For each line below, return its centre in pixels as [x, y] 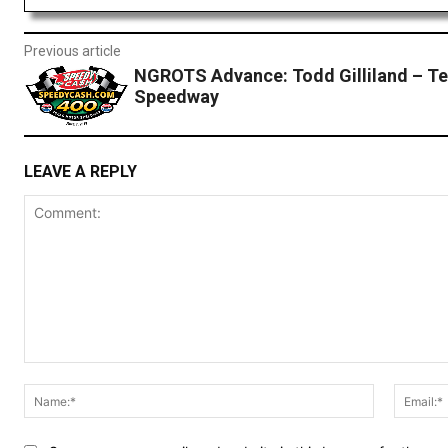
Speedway [176, 97]
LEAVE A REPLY [80, 172]
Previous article [72, 51]
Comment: [56, 373]
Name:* [397, 394]
